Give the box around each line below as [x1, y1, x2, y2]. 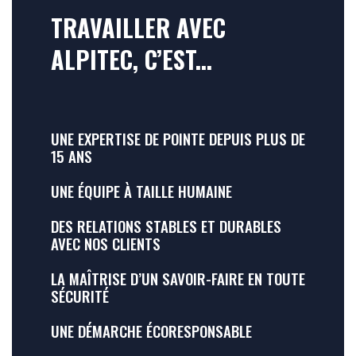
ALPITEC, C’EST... [51, 41, 212, 78]
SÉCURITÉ [51, 284, 109, 308]
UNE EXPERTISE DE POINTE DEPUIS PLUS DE [51, 127, 305, 150]
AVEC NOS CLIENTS [51, 232, 161, 255]
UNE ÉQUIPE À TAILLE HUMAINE [51, 180, 232, 203]
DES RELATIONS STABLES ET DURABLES [51, 215, 281, 238]
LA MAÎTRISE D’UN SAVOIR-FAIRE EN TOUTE [51, 267, 305, 290]
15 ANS [51, 145, 92, 168]
